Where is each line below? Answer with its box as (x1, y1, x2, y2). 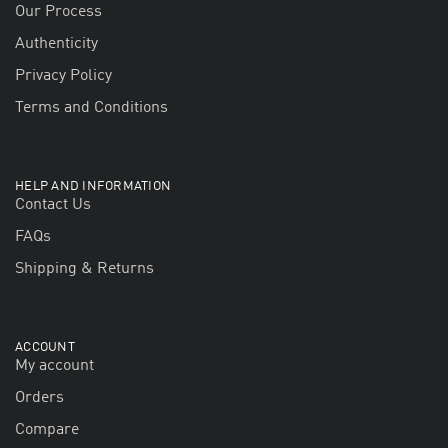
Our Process (15, 4, 102, 21)
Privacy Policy (15, 68, 112, 85)
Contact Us (15, 197, 91, 214)
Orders (15, 390, 64, 407)
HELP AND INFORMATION (15, 180, 172, 194)
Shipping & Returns (15, 261, 154, 278)
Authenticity (15, 36, 98, 53)
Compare (15, 422, 79, 439)
